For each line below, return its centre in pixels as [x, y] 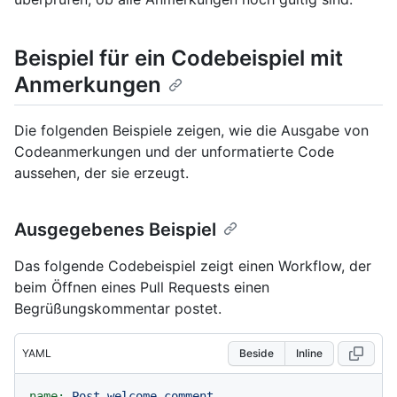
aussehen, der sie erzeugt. [101, 172]
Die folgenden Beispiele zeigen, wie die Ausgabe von [191, 130]
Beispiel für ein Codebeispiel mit [179, 58]
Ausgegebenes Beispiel [115, 229]
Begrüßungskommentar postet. [118, 308]
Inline [309, 353]
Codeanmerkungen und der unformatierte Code [174, 151]
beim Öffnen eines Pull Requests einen [142, 287]
